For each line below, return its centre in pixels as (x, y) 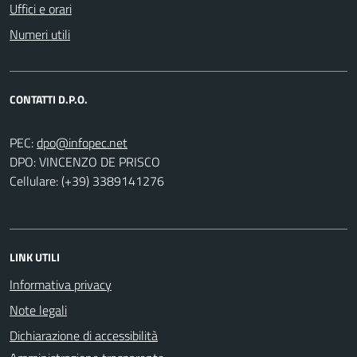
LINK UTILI (35, 257)
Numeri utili (40, 34)
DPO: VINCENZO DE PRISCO (85, 161)
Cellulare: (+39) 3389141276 (87, 180)
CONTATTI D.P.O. (49, 99)
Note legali (38, 310)
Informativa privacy (61, 284)
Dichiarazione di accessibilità (84, 335)
